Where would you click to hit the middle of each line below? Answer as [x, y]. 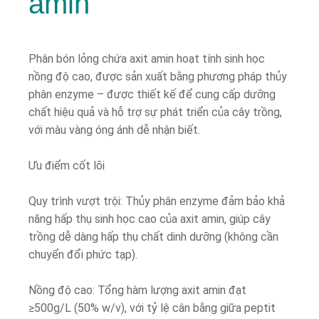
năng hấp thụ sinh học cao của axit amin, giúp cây [150, 219]
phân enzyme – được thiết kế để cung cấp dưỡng [152, 94]
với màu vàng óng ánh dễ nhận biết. [114, 130]
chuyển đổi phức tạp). [83, 255]
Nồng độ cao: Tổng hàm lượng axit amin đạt [137, 290]
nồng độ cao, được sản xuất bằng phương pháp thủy [158, 77]
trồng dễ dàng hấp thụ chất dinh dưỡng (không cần [153, 237]
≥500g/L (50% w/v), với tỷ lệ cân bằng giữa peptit [152, 308]
